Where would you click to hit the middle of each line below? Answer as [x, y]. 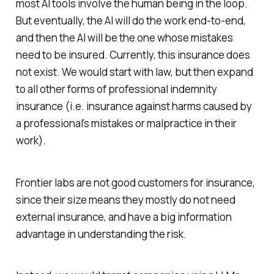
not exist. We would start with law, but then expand [134, 72]
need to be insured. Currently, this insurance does [133, 54]
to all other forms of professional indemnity [116, 89]
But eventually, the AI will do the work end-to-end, [131, 20]
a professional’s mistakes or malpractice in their [126, 123]
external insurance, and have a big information [124, 217]
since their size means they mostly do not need [125, 199]
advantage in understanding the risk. [101, 234]
